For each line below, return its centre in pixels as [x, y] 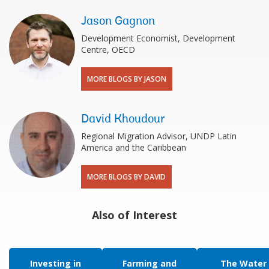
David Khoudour [123, 119]
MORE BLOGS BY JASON [127, 79]
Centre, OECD [108, 49]
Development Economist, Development [158, 38]
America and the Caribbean [134, 147]
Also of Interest [134, 215]
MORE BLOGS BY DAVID [126, 177]
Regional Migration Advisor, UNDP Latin [159, 136]
